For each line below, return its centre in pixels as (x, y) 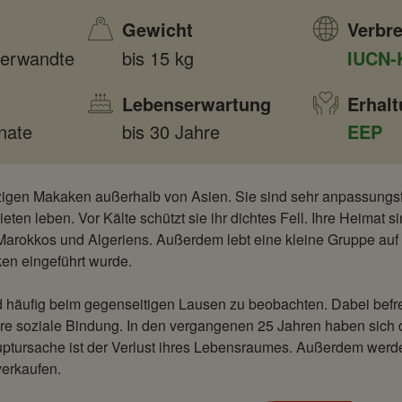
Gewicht (157, 30)
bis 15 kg (157, 57)
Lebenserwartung (196, 103)
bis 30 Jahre (170, 132)
